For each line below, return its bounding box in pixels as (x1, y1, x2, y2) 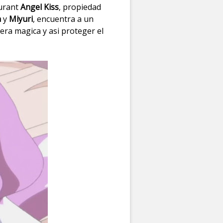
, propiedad (58, 1, 101, 12)
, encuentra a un (32, 13, 94, 24)
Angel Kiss (20, 1, 59, 12)
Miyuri (8, 13, 33, 24)
